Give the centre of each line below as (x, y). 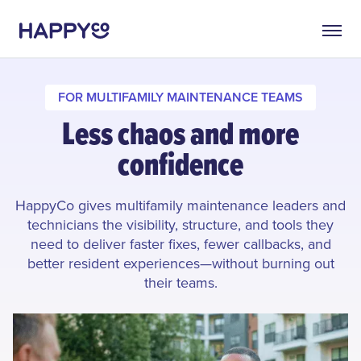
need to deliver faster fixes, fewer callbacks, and (180, 244)
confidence (180, 164)
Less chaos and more (180, 133)
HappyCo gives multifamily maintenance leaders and (180, 205)
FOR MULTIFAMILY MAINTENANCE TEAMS (180, 97)
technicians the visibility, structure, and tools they (180, 225)
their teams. (180, 283)
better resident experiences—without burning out (180, 263)
